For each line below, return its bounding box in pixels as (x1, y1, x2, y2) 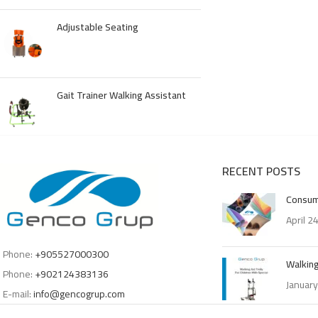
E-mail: (3, 285, 33, 304)
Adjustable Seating (57, 18, 138, 36)
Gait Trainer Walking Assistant (57, 86, 186, 104)
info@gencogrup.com (33, 285, 125, 304)
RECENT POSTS (221, 160, 300, 182)
